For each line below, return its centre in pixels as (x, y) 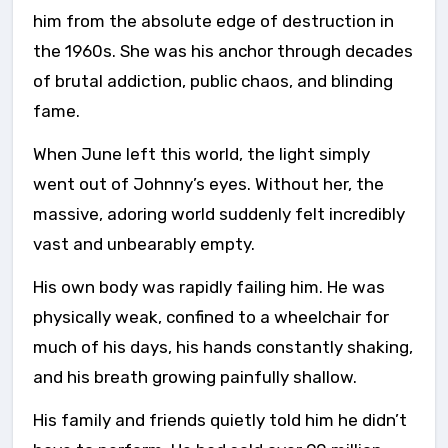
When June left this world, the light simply (201, 154)
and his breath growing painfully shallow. (195, 377)
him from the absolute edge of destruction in (213, 21)
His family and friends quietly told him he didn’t (220, 420)
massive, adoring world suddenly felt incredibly (219, 214)
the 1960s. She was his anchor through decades (223, 51)
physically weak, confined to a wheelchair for (211, 317)
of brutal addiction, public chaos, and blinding (213, 81)
